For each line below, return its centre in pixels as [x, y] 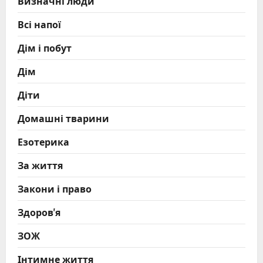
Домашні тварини [63, 118]
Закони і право [55, 188]
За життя [40, 165]
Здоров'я [39, 212]
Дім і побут [45, 47]
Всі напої [39, 24]
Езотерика [43, 141]
